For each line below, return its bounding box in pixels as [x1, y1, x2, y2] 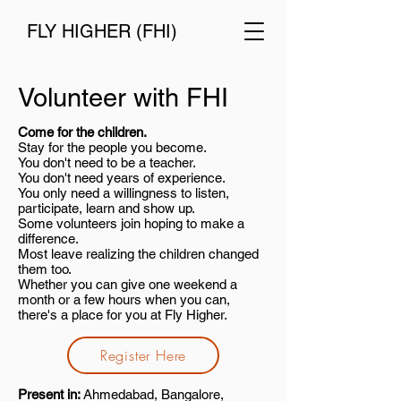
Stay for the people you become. [18, 140, 207, 155]
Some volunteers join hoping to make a [18, 216, 244, 231]
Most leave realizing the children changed [18, 246, 259, 261]
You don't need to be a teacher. [18, 155, 196, 170]
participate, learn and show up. [18, 200, 195, 216]
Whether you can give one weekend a [18, 277, 237, 292]
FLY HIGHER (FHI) [27, 21, 177, 42]
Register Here [99, 346, 187, 365]
